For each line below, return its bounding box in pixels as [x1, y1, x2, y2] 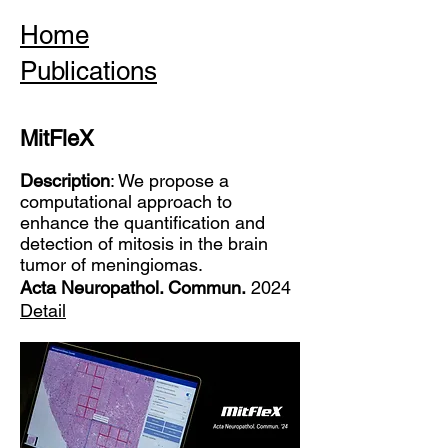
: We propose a [110, 170, 229, 191]
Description [20, 170, 110, 191]
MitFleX [20, 126, 94, 151]
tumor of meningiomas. [20, 254, 203, 275]
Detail [20, 300, 66, 321]
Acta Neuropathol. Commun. [20, 277, 246, 298]
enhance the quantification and [20, 212, 265, 233]
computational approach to [20, 191, 232, 212]
